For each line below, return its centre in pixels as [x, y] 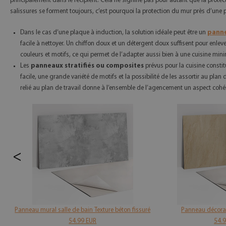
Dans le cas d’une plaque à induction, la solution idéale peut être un [114, 32]
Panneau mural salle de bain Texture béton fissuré [83, 210]
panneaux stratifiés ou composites [87, 66]
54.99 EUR [83, 221]
